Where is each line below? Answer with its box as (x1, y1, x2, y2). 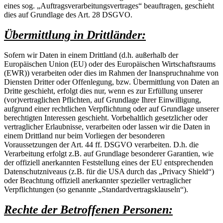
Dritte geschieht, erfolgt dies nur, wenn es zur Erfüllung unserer (4, 86, 203, 95)
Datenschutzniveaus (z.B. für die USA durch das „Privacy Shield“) (4, 167, 214, 176)
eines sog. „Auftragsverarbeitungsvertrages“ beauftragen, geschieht (4, 1, 214, 10)
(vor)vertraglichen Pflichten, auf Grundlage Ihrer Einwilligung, (4, 95, 201, 104)
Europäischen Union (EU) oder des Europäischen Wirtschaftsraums (4, 59, 216, 68)
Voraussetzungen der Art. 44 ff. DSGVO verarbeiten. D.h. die (4, 140, 199, 149)
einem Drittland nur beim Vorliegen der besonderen (4, 131, 165, 140)
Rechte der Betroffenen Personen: (4, 203, 173, 216)
